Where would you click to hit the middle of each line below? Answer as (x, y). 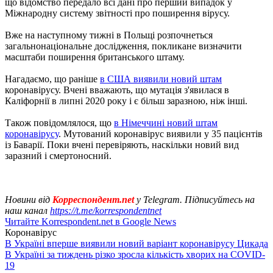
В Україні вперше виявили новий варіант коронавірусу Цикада (136, 243)
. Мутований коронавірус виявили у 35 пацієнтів (161, 133)
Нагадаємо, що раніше (52, 79)
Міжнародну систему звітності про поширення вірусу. (117, 13)
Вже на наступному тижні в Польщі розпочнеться (109, 35)
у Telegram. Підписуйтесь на (194, 199)
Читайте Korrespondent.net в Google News (90, 221)
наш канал (27, 210)
